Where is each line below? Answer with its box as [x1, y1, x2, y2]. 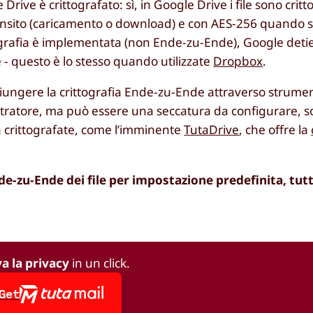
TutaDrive [184, 122, 240, 138]
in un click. [69, 254, 131, 271]
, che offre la [239, 122, 312, 138]
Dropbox [213, 53, 263, 70]
